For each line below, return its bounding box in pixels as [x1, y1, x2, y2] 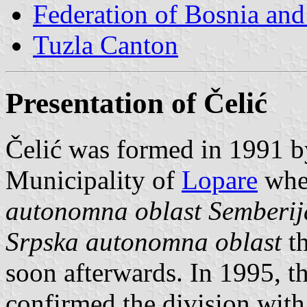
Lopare [182, 164, 258, 195]
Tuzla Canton [33, 29, 178, 60]
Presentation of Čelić [5, 86, 267, 119]
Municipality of [5, 164, 182, 195]
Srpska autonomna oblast [5, 226, 282, 256]
